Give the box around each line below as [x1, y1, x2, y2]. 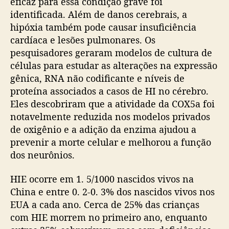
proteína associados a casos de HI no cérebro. [10, 84, 209, 97]
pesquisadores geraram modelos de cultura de [10, 46, 212, 59]
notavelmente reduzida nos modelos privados [10, 110, 210, 123]
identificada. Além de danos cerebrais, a [10, 8, 187, 20]
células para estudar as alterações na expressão [10, 59, 217, 72]
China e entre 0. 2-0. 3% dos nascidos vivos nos [10, 186, 215, 198]
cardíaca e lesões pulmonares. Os [10, 33, 155, 46]
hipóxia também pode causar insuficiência [10, 20, 196, 33]
